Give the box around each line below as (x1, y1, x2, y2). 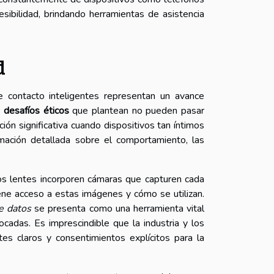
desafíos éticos (4, 103, 69, 117)
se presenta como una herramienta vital (31, 201, 205, 215)
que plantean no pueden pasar (68, 103, 205, 117)
